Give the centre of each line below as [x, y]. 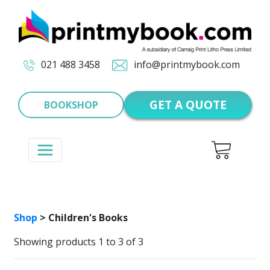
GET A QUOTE [188, 104]
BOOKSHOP [71, 105]
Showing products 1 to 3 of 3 [79, 241]
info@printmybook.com [186, 64]
